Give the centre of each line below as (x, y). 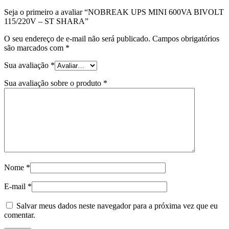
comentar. (20, 215)
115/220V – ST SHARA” (46, 21)
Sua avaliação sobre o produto (54, 83)
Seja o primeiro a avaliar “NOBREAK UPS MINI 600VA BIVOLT (114, 12)
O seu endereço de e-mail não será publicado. (77, 38)
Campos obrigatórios (186, 38)
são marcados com (35, 48)
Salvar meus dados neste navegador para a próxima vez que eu (117, 205)
